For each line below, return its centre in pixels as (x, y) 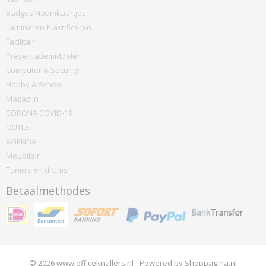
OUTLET (20, 127)
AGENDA (21, 141)
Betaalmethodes (48, 191)
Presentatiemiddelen (44, 56)
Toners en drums (37, 170)
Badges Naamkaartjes (46, 13)
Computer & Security (43, 70)
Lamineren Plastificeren (49, 27)
